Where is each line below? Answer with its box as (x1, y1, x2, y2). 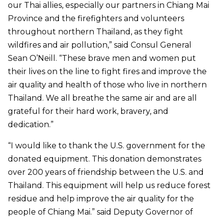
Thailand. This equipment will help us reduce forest (8, 181, 211, 191)
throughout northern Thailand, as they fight (8, 27, 183, 37)
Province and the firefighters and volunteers (8, 14, 184, 24)
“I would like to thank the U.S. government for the (8, 141, 205, 151)
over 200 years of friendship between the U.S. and (8, 167, 204, 177)
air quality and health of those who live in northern (8, 80, 207, 90)
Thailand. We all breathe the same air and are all (8, 93, 197, 103)
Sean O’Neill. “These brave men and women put (8, 54, 196, 63)
